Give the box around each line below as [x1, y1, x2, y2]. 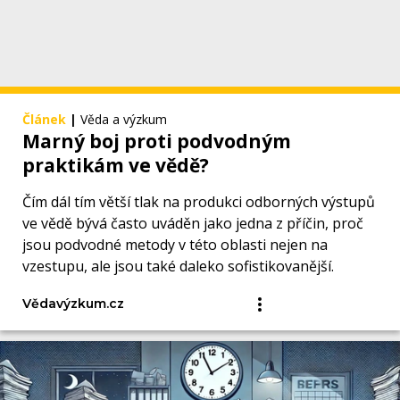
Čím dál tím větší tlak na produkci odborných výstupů [22, 192, 375, 212]
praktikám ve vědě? [22, 153, 209, 179]
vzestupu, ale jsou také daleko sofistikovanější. [22, 256, 334, 277]
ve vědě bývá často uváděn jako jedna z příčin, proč [22, 213, 363, 234]
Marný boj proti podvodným [22, 129, 291, 154]
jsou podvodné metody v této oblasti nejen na [22, 235, 328, 255]
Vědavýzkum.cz [22, 296, 124, 312]
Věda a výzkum [80, 111, 167, 129]
